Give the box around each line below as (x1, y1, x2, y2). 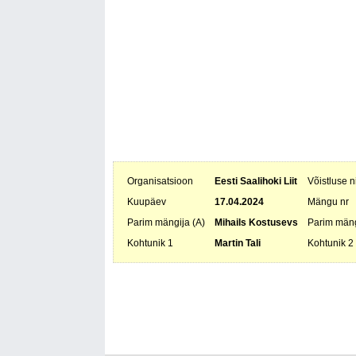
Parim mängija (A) (127, 217, 205, 228)
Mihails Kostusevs (215, 217, 298, 228)
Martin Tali (215, 238, 261, 249)
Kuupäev (127, 196, 166, 207)
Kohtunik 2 (308, 238, 354, 249)
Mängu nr (308, 196, 349, 207)
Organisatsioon (127, 176, 193, 187)
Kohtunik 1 (127, 238, 173, 249)
